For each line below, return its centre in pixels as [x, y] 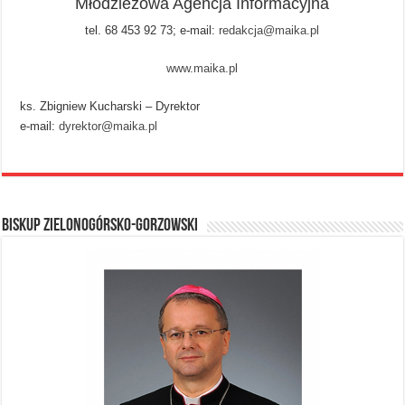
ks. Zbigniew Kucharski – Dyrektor [110, 107]
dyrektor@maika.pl [108, 127]
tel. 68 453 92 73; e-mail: [152, 31]
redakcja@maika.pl [269, 31]
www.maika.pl [202, 69]
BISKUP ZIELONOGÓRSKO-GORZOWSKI [100, 226]
